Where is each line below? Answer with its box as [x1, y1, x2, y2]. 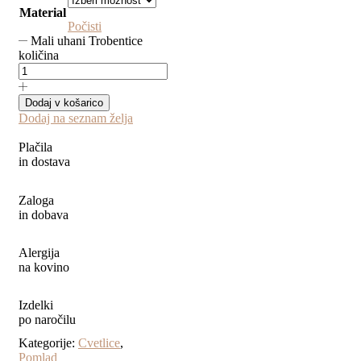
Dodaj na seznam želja [19, 111, 133, 126]
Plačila [19, 140, 52, 155]
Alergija [19, 245, 60, 259]
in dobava [19, 207, 68, 222]
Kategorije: [19, 336, 78, 351]
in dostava [19, 155, 70, 169]
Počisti [68, 19, 102, 33]
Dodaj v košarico [25, 97, 103, 110]
